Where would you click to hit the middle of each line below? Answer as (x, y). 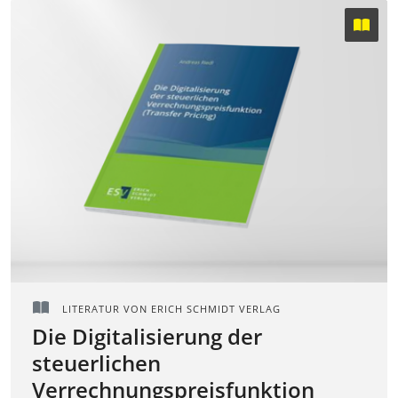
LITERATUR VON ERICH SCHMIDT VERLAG (170, 308)
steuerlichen (96, 362)
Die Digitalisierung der (147, 336)
